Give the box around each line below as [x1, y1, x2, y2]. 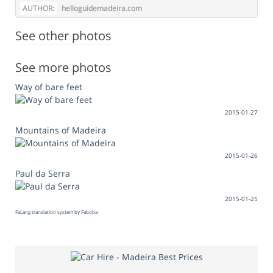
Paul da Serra [15, 168, 70, 179]
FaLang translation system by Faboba [15, 208, 97, 216]
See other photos [15, 27, 112, 44]
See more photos [15, 58, 112, 76]
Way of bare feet [15, 80, 82, 93]
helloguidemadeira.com [60, 2, 142, 13]
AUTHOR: [23, 2, 54, 13]
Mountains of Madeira [15, 124, 106, 136]
